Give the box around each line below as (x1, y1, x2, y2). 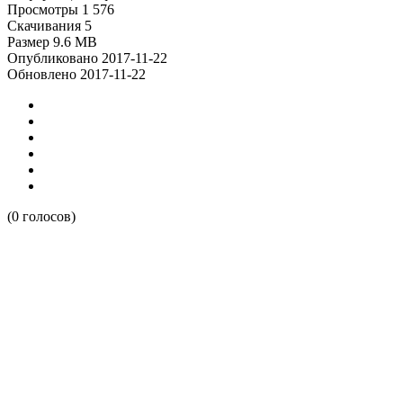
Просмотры (7, 2, 78, 17)
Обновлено (7, 67, 76, 82)
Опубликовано (7, 50, 98, 66)
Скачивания (7, 18, 81, 33)
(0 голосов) (7, 209, 76, 224)
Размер (7, 34, 49, 49)
